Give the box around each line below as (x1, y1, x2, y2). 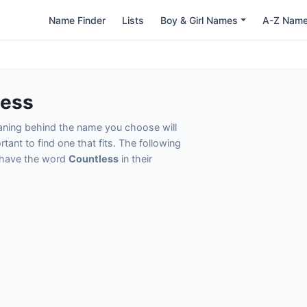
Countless (69, 153, 119, 164)
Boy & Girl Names (160, 14, 238, 26)
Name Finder (49, 14, 106, 26)
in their (119, 153, 152, 164)
